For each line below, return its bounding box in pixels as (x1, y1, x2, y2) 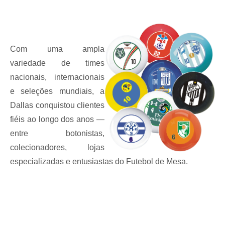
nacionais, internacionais (10, 73, 104, 81)
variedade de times (10, 59, 104, 67)
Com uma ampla (10, 45, 104, 53)
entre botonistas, (10, 129, 104, 138)
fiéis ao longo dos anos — (10, 115, 104, 124)
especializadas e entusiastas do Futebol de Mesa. (10, 157, 188, 166)
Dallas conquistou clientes (10, 101, 104, 109)
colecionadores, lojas (10, 143, 104, 152)
